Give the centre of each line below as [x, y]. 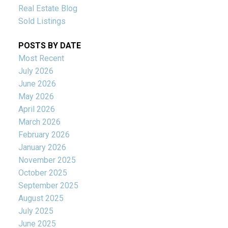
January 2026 [42, 147]
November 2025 [47, 160]
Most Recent [41, 58]
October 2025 [42, 173]
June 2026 [37, 83]
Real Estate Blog [48, 9]
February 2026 [44, 134]
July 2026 [36, 71]
